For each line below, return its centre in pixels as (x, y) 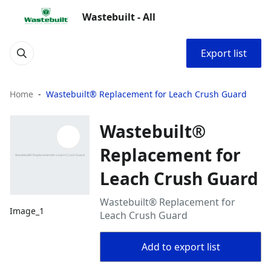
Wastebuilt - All (119, 17)
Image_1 (27, 211)
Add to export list (181, 247)
